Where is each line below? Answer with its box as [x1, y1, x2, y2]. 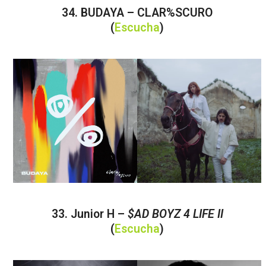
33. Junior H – [51, 207, 128, 221]
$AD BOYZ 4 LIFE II [127, 207, 223, 221]
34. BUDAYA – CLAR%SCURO [62, 6, 213, 20]
